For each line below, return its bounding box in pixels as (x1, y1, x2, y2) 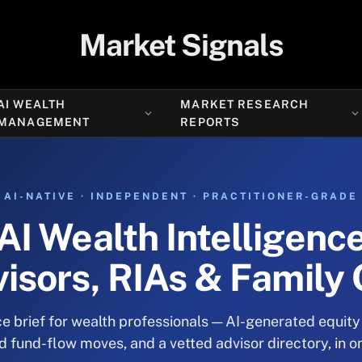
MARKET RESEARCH (180, 98, 309, 111)
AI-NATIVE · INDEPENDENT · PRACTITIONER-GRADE (4, 191, 358, 202)
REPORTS (180, 116, 241, 128)
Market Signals (78, 27, 284, 62)
